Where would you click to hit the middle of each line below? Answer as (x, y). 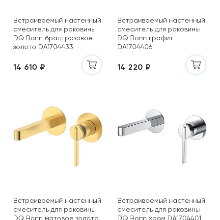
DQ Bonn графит (145, 38)
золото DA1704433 (43, 47)
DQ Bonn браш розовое (53, 38)
